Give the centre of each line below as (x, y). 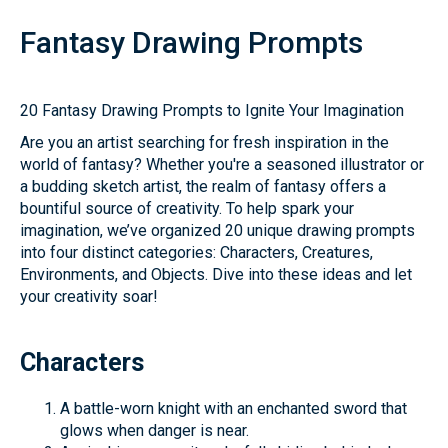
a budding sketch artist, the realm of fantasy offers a (203, 186)
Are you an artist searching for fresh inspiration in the (204, 142)
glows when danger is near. (154, 430)
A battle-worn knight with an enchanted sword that (233, 408)
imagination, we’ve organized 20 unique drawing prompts (217, 230)
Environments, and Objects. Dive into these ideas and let (216, 274)
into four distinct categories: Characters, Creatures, (196, 252)
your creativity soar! (89, 296)
